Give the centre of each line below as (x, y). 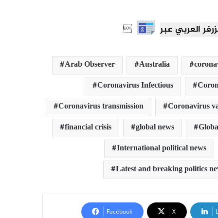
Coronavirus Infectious (135, 86)
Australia (154, 65)
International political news (161, 148)
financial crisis (88, 127)
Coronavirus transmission (101, 107)
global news (155, 127)
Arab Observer (90, 65)
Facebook (119, 211)
